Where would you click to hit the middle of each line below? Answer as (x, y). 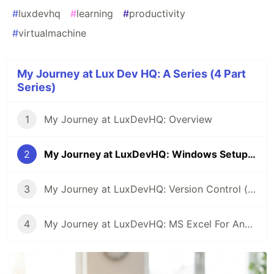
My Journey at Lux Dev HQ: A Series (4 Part (131, 74)
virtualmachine (52, 33)
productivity (157, 14)
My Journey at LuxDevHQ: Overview (128, 120)
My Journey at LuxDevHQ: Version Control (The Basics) (252, 189)
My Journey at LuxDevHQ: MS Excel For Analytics (249, 224)
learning (95, 14)
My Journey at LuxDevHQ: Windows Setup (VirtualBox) (252, 154)
